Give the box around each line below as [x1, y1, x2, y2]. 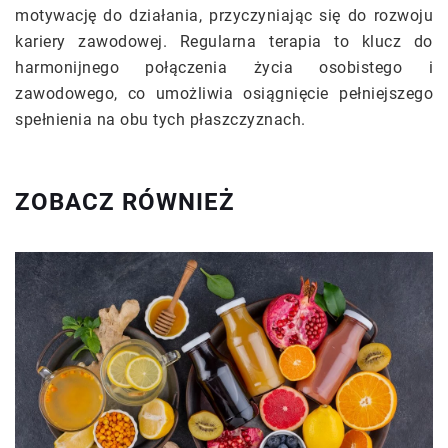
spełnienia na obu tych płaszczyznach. [15, 110, 306, 130]
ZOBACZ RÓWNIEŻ [15, 188, 235, 217]
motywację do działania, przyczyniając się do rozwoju [15, 6, 433, 26]
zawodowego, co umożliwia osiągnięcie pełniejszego [15, 84, 433, 104]
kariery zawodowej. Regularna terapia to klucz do [15, 32, 433, 52]
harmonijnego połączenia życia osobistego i [15, 58, 433, 78]
